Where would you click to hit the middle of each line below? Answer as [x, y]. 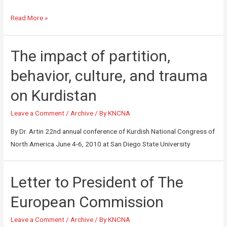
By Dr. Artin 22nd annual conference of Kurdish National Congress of [113, 131]
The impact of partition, [91, 56]
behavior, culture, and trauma [109, 76]
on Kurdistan [54, 96]
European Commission [87, 202]
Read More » [29, 18]
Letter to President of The [97, 182]
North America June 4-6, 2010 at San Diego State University [101, 144]
